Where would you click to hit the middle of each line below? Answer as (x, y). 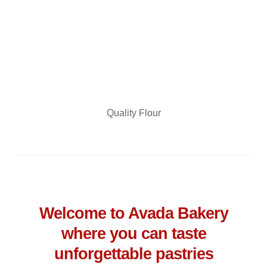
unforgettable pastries (133, 254)
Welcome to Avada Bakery (133, 213)
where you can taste (133, 233)
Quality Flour (133, 113)
